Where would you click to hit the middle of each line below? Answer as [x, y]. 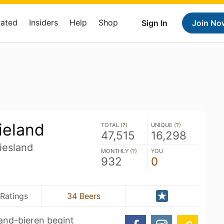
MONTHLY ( [116, 151]
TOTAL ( [112, 125]
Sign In [154, 23]
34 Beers [84, 196]
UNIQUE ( [163, 125]
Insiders [43, 22]
